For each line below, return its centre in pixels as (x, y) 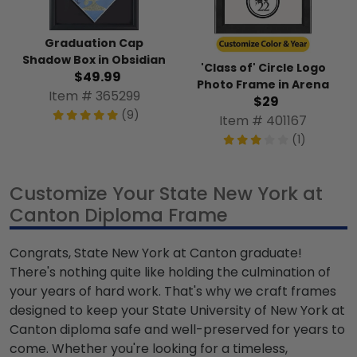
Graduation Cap (94, 43)
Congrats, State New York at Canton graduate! (156, 253)
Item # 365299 (94, 96)
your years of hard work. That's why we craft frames (173, 292)
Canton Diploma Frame (119, 216)
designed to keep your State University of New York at (177, 311)
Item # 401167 (263, 121)
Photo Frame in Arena (263, 85)
